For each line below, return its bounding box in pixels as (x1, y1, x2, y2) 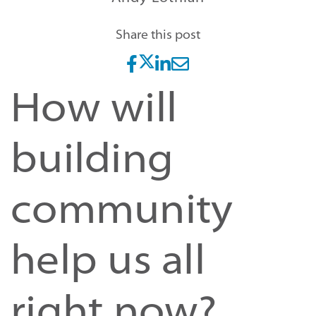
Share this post (116, 29, 200, 42)
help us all (11, 242, 205, 284)
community (11, 191, 233, 233)
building (11, 140, 174, 183)
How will (11, 90, 177, 132)
